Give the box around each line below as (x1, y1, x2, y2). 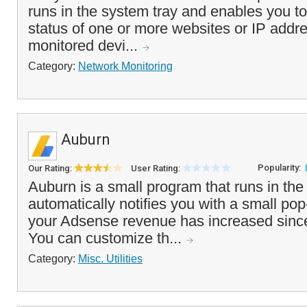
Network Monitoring (78, 60, 173, 72)
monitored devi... (28, 37, 142, 54)
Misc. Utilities (78, 252, 143, 265)
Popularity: (258, 162, 303, 173)
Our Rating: (28, 163, 74, 173)
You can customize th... (28, 230, 186, 247)
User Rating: (131, 163, 182, 173)
